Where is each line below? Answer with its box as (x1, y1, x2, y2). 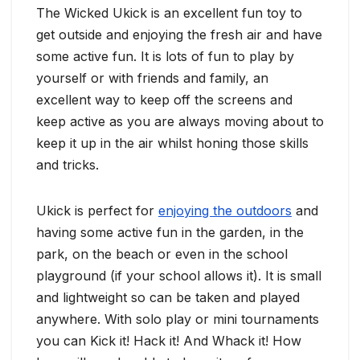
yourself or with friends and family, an (36, 69, 268, 86)
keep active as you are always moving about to (36, 112, 324, 129)
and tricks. (36, 156, 99, 173)
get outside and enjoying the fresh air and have (36, 26, 322, 43)
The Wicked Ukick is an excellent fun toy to (36, 4, 302, 21)
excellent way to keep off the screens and (36, 91, 292, 108)
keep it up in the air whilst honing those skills (36, 134, 309, 151)
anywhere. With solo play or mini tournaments (36, 310, 319, 327)
